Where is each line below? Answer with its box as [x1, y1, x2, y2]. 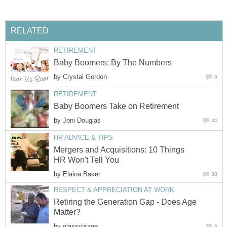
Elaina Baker [63, 170, 100, 178]
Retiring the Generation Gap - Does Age [54, 198, 197, 207]
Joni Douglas [63, 116, 101, 124]
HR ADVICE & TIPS [54, 133, 113, 141]
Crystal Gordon [63, 72, 107, 81]
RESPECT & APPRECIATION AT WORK [54, 185, 174, 194]
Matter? [54, 208, 81, 217]
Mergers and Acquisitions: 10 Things [54, 145, 184, 154]
